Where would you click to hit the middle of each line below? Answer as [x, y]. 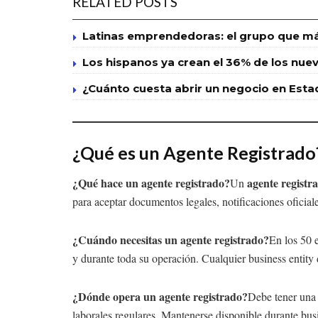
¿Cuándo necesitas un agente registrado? [171, 240]
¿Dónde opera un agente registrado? [160, 297]
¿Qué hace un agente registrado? [151, 183]
